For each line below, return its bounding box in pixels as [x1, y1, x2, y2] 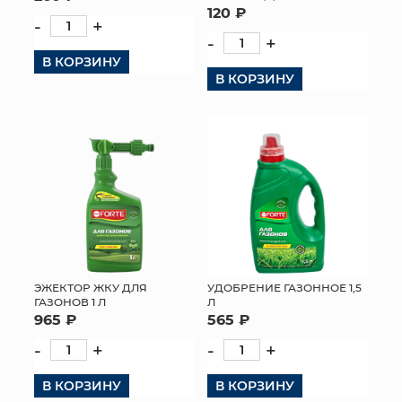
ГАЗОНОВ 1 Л [34, 294, 106, 310]
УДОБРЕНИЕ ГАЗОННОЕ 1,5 [207, 280, 362, 295]
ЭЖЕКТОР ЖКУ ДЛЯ [34, 280, 147, 295]
